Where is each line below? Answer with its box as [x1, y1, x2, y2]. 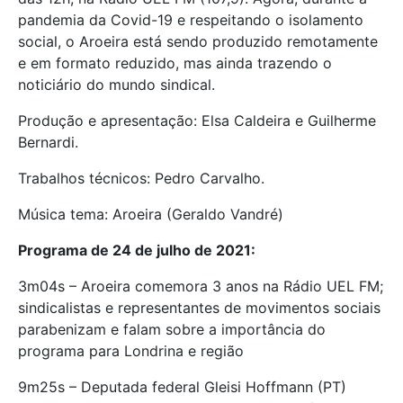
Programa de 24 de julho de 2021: [18, 240, 255, 259]
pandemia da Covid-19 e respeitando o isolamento [18, 10, 363, 29]
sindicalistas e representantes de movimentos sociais [18, 298, 381, 317]
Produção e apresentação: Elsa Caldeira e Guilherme [18, 111, 376, 130]
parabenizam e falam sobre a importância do [18, 319, 326, 338]
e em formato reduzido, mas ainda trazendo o [18, 53, 332, 72]
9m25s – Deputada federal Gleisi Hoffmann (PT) [18, 377, 346, 396]
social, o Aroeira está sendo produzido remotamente [18, 31, 378, 50]
